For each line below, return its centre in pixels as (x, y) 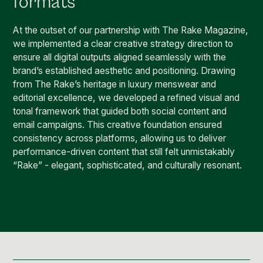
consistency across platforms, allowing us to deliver (120, 139)
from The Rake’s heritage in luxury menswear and (115, 85)
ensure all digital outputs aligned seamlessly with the (120, 58)
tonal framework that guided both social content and (120, 112)
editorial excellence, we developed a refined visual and (127, 98)
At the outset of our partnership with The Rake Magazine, (131, 31)
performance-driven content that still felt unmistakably (124, 152)
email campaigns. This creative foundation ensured (118, 125)
